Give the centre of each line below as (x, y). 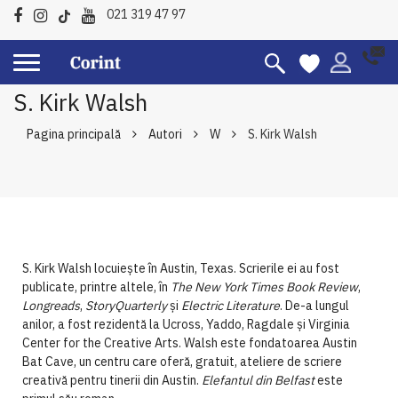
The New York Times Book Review (264, 287)
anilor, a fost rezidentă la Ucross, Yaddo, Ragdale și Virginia (186, 324)
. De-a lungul (314, 306)
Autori (165, 134)
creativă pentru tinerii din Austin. (112, 380)
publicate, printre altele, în (96, 287)
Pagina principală (74, 134)
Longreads (51, 306)
